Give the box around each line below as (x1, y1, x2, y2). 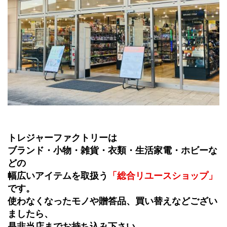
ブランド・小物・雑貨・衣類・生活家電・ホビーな (8, 145, 217, 156)
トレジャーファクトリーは (8, 133, 117, 143)
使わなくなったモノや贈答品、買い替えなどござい (8, 196, 217, 207)
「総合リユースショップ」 (108, 171, 217, 181)
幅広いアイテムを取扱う (8, 171, 108, 181)
